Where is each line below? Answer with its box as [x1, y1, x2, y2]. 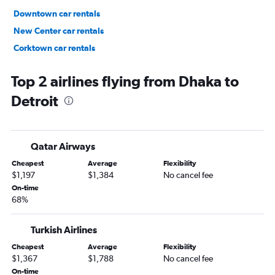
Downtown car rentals [14, 9, 100, 19]
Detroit [11, 92, 58, 110]
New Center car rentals [14, 26, 104, 36]
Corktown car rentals [14, 43, 95, 53]
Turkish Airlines [31, 224, 97, 236]
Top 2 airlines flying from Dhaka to [11, 72, 239, 90]
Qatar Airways [31, 141, 95, 152]
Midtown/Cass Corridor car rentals [14, 60, 149, 71]
